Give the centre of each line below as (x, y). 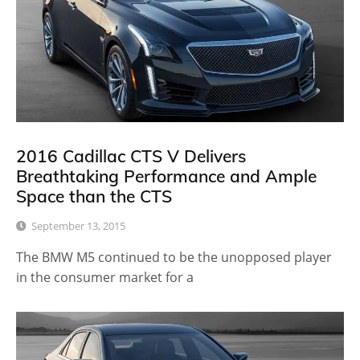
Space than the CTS (94, 196)
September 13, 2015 (78, 225)
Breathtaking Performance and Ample (166, 176)
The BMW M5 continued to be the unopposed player (174, 257)
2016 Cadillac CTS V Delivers (131, 155)
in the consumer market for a (105, 277)
